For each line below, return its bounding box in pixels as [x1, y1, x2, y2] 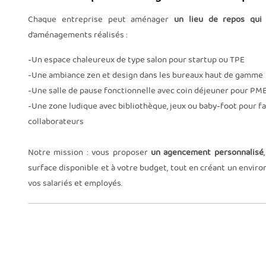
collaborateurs [28, 115, 84, 128]
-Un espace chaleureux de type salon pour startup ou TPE [28, 53, 245, 66]
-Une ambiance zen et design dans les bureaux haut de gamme [28, 68, 263, 82]
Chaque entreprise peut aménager [28, 12, 174, 26]
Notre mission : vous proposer [28, 145, 151, 159]
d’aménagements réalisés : [28, 28, 128, 42]
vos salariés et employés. [28, 176, 122, 190]
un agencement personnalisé [150, 145, 264, 159]
